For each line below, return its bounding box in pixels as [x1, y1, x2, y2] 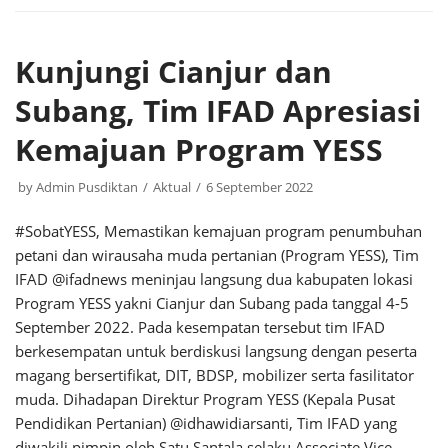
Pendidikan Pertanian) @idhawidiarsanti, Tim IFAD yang [15, 413, 397, 433]
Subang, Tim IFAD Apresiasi [15, 90, 421, 131]
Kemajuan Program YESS [15, 129, 383, 170]
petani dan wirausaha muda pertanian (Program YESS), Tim [15, 245, 419, 265]
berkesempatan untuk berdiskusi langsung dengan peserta [15, 341, 417, 361]
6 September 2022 [206, 178, 313, 196]
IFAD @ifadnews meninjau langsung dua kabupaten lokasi [15, 269, 413, 289]
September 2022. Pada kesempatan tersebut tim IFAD [15, 317, 385, 337]
